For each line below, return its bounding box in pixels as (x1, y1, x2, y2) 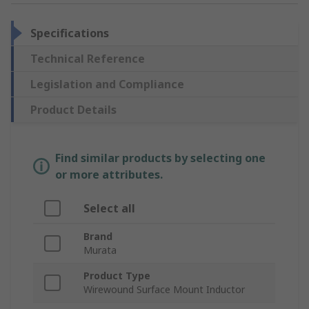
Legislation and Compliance (30, 77, 184, 92)
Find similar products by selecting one (55, 150, 266, 166)
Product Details (30, 102, 117, 118)
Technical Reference (30, 51, 145, 67)
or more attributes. (55, 167, 163, 183)
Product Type (83, 269, 150, 283)
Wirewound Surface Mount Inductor (83, 283, 245, 297)
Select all (83, 201, 135, 217)
